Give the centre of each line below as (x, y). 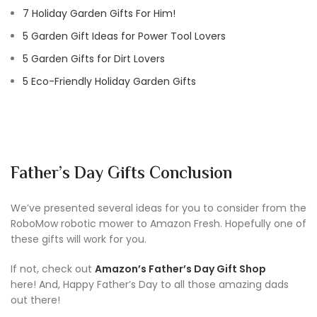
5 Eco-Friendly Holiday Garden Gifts (109, 81)
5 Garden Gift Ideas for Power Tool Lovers (124, 36)
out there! (35, 300)
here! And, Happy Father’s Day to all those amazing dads (150, 284)
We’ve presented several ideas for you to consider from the (158, 208)
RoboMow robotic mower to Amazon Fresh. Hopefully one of (158, 223)
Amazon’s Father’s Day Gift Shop (180, 269)
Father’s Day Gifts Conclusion (121, 174)
